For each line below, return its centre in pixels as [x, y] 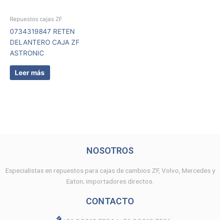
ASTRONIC [27, 53]
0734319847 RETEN [42, 32]
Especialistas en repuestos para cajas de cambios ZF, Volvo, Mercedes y [110, 170]
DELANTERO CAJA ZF [45, 42]
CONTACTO [110, 201]
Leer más [30, 72]
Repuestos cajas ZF [36, 19]
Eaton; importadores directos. [110, 181]
